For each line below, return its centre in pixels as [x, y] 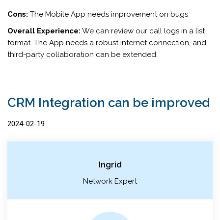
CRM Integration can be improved [109, 102]
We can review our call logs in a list [143, 31]
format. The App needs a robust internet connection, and [107, 42]
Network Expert [110, 181]
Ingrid [110, 164]
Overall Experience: [44, 31]
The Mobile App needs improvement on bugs [108, 14]
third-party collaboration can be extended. [82, 54]
